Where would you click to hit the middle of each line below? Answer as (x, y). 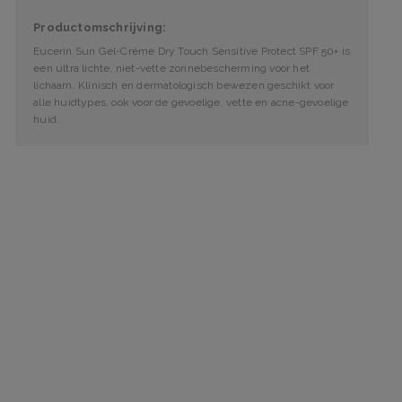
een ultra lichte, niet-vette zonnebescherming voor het (172, 68)
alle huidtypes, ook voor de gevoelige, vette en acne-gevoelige (191, 102)
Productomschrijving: (100, 27)
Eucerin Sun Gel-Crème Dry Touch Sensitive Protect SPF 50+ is (192, 51)
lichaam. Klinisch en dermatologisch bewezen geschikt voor (184, 85)
